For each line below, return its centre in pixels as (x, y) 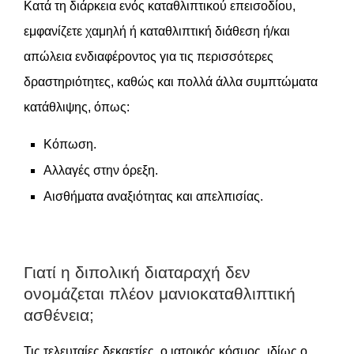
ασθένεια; (59, 315)
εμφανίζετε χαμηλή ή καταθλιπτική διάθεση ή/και (157, 31)
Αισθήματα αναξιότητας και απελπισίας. (153, 196)
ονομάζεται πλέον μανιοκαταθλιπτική (160, 294)
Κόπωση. (70, 144)
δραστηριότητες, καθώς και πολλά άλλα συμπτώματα (171, 82)
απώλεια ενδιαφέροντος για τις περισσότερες (149, 56)
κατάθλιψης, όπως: (77, 107)
